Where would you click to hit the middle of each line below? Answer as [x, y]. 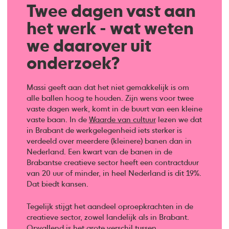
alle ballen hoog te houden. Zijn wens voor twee [110, 99]
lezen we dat [179, 120]
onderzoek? [73, 64]
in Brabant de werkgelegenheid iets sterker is [104, 131]
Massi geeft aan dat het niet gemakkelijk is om [108, 88]
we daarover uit [89, 47]
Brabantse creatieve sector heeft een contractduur [112, 163]
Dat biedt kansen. [57, 185]
